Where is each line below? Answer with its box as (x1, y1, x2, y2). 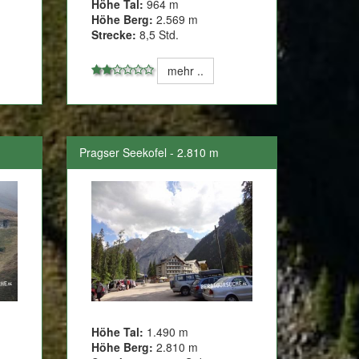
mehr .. (167, 62, 204, 79)
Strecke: (91, 26, 137, 42)
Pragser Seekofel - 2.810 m (79, 143, 220, 160)
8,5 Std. (136, 26, 179, 42)
